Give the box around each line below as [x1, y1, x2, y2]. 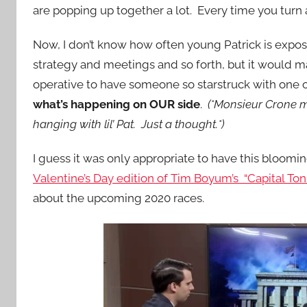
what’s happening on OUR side [33, 97, 200, 112]
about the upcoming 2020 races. [33, 191, 204, 206]
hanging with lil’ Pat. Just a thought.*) [33, 117, 227, 132]
